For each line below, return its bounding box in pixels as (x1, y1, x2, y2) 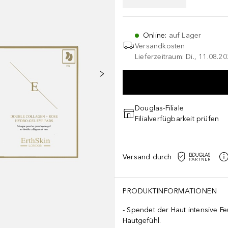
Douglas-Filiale (135, 104, 184, 112)
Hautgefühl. (123, 216, 161, 225)
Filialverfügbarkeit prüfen (135, 115, 219, 123)
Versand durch (123, 152, 172, 161)
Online (143, 31, 165, 40)
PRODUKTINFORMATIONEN (123, 187, 217, 195)
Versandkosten (135, 42, 185, 50)
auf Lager (168, 31, 202, 40)
